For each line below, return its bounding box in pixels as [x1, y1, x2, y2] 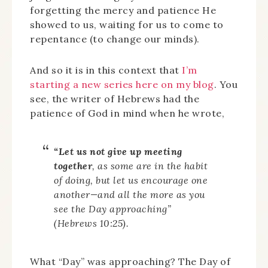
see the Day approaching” [54, 203, 171, 215]
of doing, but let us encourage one [54, 174, 208, 186]
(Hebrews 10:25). [54, 217, 129, 229]
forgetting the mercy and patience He [30, 4, 216, 16]
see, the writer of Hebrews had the [30, 93, 199, 105]
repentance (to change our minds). [30, 33, 200, 45]
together [54, 160, 92, 172]
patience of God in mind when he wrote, [30, 107, 224, 119]
